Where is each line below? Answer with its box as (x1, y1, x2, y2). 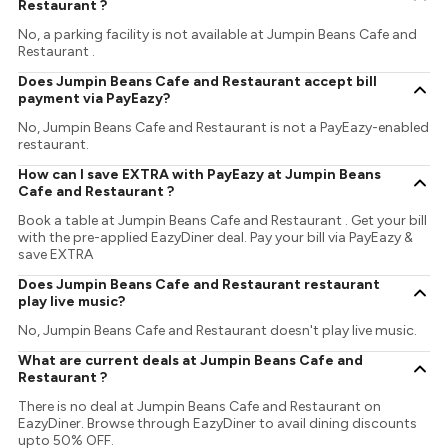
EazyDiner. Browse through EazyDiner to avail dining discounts (18, 415, 418, 433)
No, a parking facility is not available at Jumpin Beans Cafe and (18, 26, 418, 44)
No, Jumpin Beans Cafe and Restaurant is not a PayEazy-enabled (18, 119, 430, 137)
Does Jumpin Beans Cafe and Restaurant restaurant (18, 276, 381, 294)
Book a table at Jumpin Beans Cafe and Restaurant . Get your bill (18, 212, 428, 230)
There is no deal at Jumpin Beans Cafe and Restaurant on (18, 398, 382, 416)
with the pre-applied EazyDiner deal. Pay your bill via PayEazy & (18, 229, 414, 247)
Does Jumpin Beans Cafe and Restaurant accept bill (18, 73, 378, 91)
